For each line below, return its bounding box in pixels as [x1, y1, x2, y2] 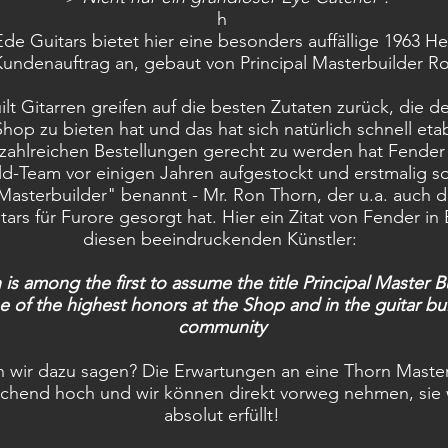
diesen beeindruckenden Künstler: [82, 228, 362, 250]
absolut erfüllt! [164, 404, 280, 426]
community [178, 316, 266, 338]
